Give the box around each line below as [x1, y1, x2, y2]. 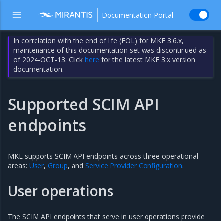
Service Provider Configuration [85, 161, 182, 170]
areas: [8, 161, 29, 170]
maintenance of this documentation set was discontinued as [13, 45, 207, 55]
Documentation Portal [102, 10, 173, 20]
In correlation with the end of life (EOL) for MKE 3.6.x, [13, 36, 184, 45]
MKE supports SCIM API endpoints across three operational [8, 151, 198, 161]
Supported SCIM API [8, 93, 159, 114]
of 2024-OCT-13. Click [13, 55, 85, 64]
